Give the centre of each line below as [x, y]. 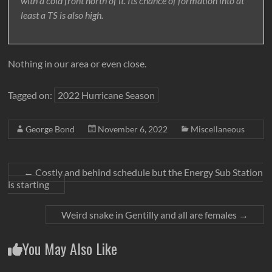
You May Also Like [70, 249]
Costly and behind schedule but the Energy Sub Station [148, 172]
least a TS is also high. [62, 15]
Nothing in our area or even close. [77, 64]
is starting [29, 185]
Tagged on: [31, 95]
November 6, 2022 [133, 129]
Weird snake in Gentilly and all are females [150, 215]
